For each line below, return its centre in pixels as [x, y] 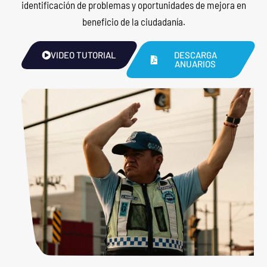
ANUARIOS [195, 64]
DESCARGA [195, 55]
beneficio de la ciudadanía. [133, 21]
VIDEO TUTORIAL [83, 55]
